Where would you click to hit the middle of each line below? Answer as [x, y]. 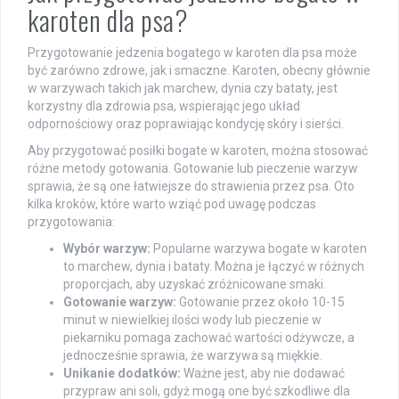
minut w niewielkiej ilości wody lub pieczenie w [192, 319]
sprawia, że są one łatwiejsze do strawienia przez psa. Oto [191, 186]
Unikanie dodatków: [122, 373]
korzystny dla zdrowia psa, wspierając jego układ [164, 106]
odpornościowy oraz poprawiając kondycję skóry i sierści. [186, 123]
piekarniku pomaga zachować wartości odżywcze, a [209, 337]
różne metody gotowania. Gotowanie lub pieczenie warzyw [193, 168]
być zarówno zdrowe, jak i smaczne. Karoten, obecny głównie [199, 70]
